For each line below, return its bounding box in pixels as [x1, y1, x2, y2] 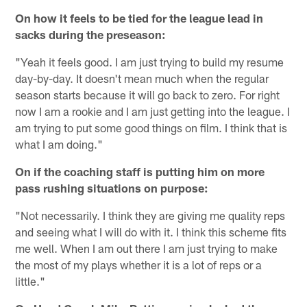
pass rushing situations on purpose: [15, 181, 209, 195]
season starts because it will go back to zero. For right [15, 88, 280, 102]
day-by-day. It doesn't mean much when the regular [15, 71, 269, 86]
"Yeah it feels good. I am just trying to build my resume [15, 55, 284, 69]
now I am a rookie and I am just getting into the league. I [15, 104, 291, 119]
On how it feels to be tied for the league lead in [15, 11, 264, 25]
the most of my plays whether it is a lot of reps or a [15, 258, 262, 272]
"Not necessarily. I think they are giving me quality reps [15, 208, 286, 223]
